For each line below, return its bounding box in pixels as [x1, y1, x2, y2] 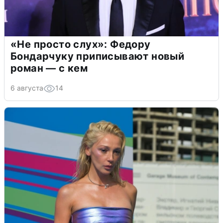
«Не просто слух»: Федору [10, 38, 151, 51]
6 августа [10, 84, 43, 93]
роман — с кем [10, 62, 88, 75]
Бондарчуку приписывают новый [10, 50, 185, 63]
